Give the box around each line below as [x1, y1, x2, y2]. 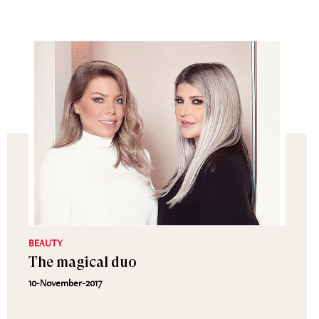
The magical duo [28, 254, 137, 271]
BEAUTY [28, 236, 63, 249]
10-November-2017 [28, 276, 103, 289]
